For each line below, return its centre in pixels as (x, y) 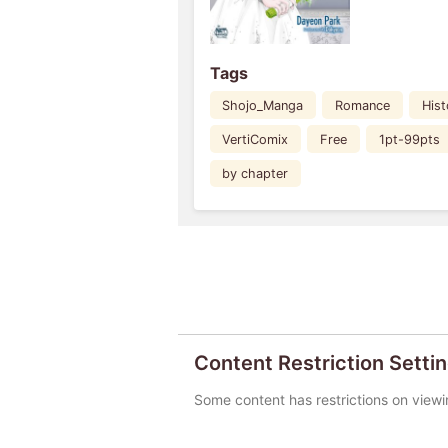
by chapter (255, 173)
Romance (363, 105)
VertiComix (255, 139)
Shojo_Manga (263, 105)
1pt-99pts (410, 139)
